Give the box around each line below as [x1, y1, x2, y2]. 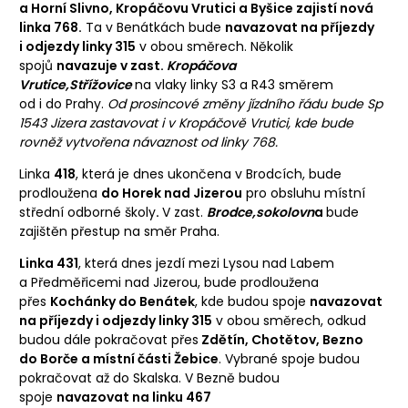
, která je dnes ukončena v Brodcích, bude [76, 164, 342, 183]
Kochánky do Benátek [50, 291, 195, 311]
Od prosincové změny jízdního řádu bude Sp [107, 94, 382, 113]
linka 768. [19, 17, 82, 36]
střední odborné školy [19, 202, 156, 221]
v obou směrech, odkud [212, 311, 366, 330]
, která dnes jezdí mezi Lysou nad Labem [78, 253, 334, 272]
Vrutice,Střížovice [19, 75, 132, 94]
